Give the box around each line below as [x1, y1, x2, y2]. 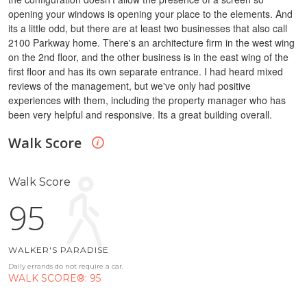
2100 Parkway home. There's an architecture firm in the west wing [8, 35, 295, 49]
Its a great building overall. [158, 107, 272, 121]
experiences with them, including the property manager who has [8, 93, 286, 107]
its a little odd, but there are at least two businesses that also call [8, 21, 287, 35]
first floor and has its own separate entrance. [8, 64, 204, 78]
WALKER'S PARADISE [8, 245, 109, 256]
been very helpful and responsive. [8, 107, 158, 121]
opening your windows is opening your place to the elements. [8, 6, 275, 21]
